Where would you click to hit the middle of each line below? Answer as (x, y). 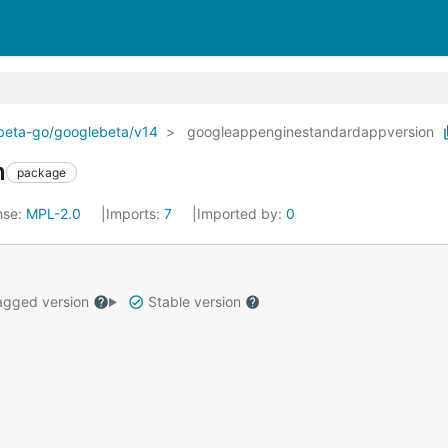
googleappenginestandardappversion (310, 131)
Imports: (135, 213)
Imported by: (241, 213)
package (41, 172)
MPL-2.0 (53, 213)
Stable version (194, 301)
